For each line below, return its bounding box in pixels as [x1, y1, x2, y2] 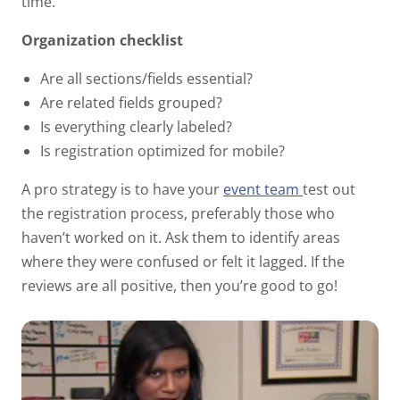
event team [223, 179, 299, 199]
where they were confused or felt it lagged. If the [21, 251, 345, 271]
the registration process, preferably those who [21, 203, 335, 223]
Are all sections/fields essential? [39, 68, 256, 88]
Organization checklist [21, 29, 183, 50]
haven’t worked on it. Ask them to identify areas [21, 227, 340, 247]
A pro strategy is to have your [21, 179, 223, 199]
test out [303, 179, 355, 199]
